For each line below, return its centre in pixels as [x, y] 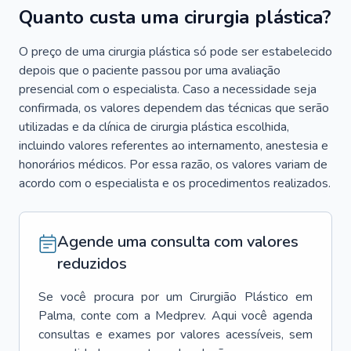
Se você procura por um [111, 297]
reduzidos [92, 264]
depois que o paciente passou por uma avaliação [150, 71]
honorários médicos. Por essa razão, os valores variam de [173, 165]
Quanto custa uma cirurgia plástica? [175, 17]
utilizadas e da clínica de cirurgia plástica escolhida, [154, 127]
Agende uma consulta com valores [178, 242]
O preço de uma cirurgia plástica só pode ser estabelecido [175, 52]
